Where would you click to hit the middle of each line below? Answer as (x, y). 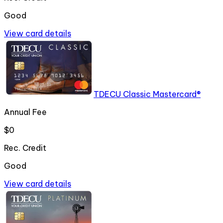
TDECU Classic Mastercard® (147, 94)
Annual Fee (25, 112)
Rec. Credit (25, 148)
